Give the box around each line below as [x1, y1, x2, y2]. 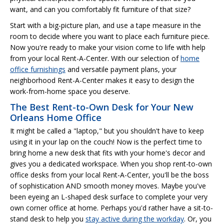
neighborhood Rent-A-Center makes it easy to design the [10, 75, 194, 85]
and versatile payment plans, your [65, 64, 176, 74]
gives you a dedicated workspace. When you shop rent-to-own [10, 158, 212, 168]
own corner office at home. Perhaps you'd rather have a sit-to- [10, 202, 213, 212]
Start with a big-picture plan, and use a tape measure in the [10, 20, 201, 30]
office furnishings [10, 64, 65, 74]
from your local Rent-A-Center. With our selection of [10, 53, 180, 63]
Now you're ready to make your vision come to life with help [10, 42, 205, 52]
